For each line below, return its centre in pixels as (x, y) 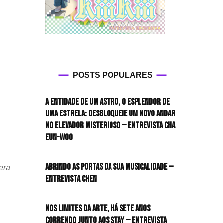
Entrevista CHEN (71, 179)
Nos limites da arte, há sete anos (98, 208)
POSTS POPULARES (112, 75)
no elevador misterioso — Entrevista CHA (110, 125)
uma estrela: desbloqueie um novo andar (110, 113)
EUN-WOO (59, 137)
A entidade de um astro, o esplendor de (108, 102)
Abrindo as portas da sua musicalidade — (109, 167)
